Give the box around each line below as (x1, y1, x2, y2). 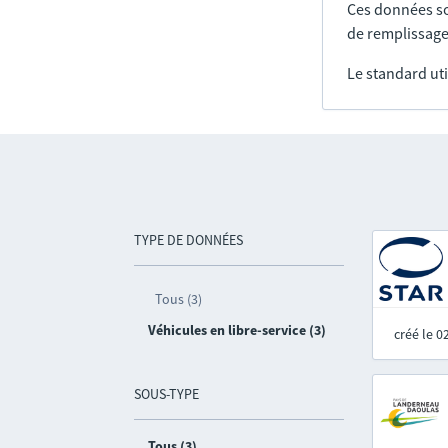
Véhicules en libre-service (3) (148, 321, 327, 339)
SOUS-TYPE (134, 385, 200, 403)
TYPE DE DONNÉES (134, 231, 244, 249)
